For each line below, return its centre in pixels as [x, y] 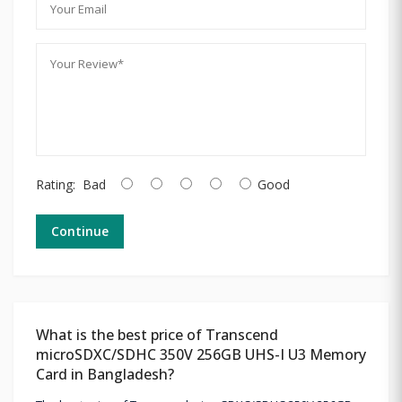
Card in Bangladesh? [105, 374]
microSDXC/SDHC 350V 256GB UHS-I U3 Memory [201, 354]
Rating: [56, 184]
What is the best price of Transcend [157, 334]
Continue [80, 231]
